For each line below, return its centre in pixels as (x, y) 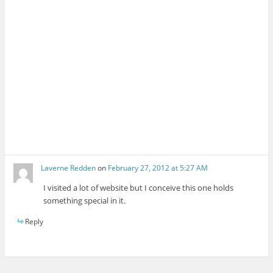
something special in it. (85, 200)
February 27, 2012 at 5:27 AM (158, 168)
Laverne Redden (69, 168)
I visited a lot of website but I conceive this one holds (139, 187)
